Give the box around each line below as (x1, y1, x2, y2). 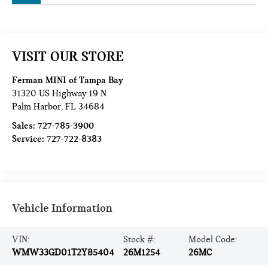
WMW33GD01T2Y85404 (12, 247, 115, 258)
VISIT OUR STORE (12, 48, 124, 65)
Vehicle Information (12, 201, 113, 215)
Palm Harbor (12, 101, 62, 112)
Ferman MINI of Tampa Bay (12, 75, 124, 86)
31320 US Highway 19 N (12, 88, 107, 99)
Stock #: (123, 234, 156, 245)
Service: (12, 133, 47, 145)
